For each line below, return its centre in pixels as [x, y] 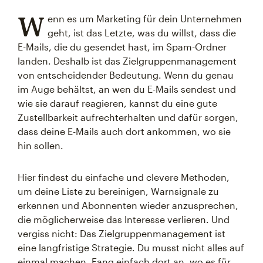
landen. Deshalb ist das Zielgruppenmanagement [127, 60]
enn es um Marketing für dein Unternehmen [144, 18]
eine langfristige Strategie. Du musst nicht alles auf [131, 247]
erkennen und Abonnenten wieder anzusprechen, [128, 205]
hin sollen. [41, 145]
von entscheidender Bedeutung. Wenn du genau [126, 75]
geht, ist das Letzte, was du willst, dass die [141, 32]
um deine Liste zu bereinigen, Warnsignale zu [118, 191]
